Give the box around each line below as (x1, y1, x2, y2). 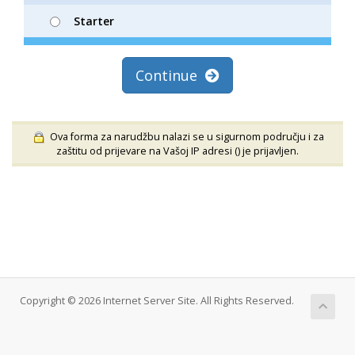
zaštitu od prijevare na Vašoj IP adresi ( (56, 143, 238, 158)
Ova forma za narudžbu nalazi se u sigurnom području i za (44, 130, 324, 144)
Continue (136, 66, 205, 86)
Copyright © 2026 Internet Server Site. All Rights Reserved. (20, 293, 294, 307)
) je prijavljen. (238, 143, 299, 158)
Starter (74, 13, 114, 29)
